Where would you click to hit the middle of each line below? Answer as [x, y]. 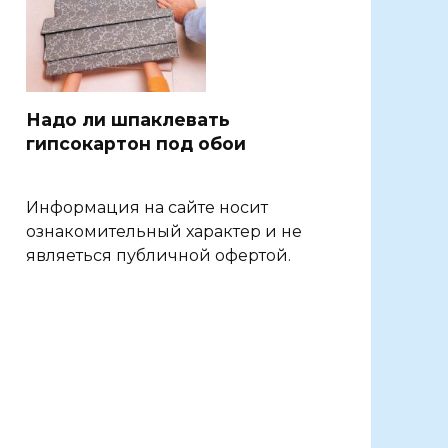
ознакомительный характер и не [164, 232]
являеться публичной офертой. [158, 256]
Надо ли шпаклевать [128, 120]
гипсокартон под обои [136, 144]
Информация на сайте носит [147, 208]
